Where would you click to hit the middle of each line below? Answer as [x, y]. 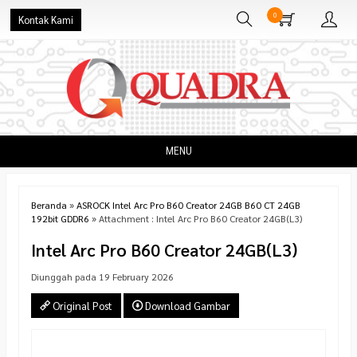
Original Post [81, 306]
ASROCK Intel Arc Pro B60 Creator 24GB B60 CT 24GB [188, 205]
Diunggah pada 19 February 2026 [102, 277]
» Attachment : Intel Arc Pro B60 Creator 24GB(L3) [196, 218]
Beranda [49, 205]
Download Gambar [186, 306]
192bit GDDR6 [60, 218]
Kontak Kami [46, 20]
